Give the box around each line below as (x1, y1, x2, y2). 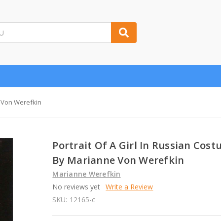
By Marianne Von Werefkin (52, 153, 184, 167)
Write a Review (106, 182, 153, 191)
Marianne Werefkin (52, 169, 121, 179)
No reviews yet (52, 182, 101, 191)
